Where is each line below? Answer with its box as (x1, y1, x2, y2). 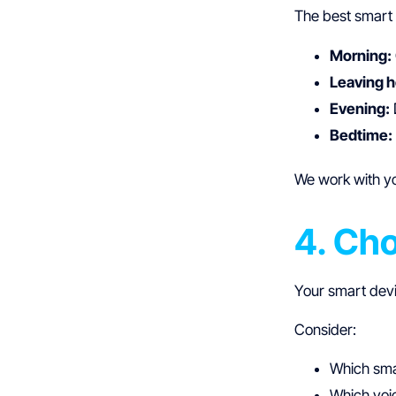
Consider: (294, 320, 357, 339)
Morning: (330, 46, 392, 65)
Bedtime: (330, 126, 393, 144)
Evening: (330, 99, 391, 118)
